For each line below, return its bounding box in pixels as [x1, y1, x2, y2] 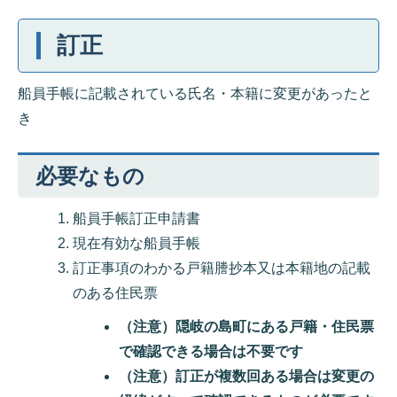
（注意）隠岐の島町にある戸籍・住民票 [119, 319, 375, 334]
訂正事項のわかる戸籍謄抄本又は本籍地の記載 [73, 261, 370, 276]
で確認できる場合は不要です [119, 344, 304, 359]
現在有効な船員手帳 [73, 236, 200, 251]
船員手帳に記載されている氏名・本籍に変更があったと [18, 86, 372, 101]
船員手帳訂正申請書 [73, 211, 200, 226]
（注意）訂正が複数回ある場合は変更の [119, 369, 375, 384]
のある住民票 [73, 285, 158, 300]
